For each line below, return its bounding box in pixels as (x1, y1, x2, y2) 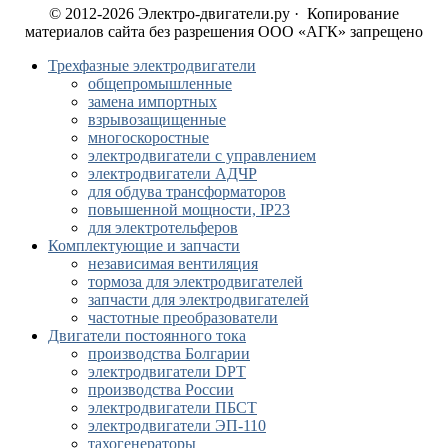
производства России (88, 380, 234, 398)
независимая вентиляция (88, 254, 258, 272)
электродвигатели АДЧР (88, 164, 257, 182)
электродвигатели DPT (88, 362, 246, 380)
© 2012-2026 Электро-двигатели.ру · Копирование (49, 4, 399, 22)
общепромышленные (88, 74, 232, 92)
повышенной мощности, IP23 (88, 200, 290, 218)
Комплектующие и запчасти (48, 236, 240, 254)
